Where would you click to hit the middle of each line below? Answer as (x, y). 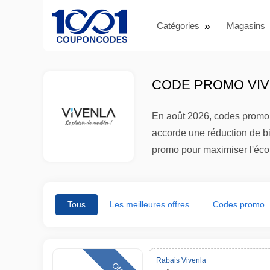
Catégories (178, 25)
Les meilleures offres (149, 204)
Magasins (246, 25)
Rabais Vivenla (181, 260)
